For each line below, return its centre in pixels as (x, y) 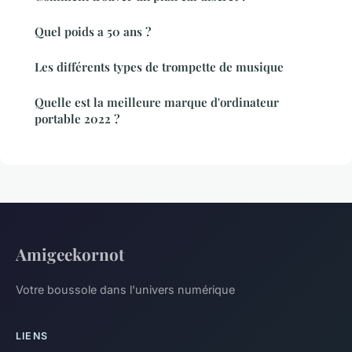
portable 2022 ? (77, 118)
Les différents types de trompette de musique (159, 66)
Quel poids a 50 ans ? (93, 31)
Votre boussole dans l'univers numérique (125, 289)
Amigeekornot (70, 253)
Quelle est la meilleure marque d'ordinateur (157, 102)
